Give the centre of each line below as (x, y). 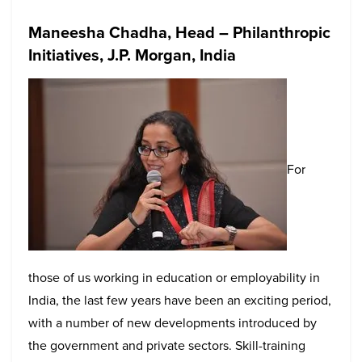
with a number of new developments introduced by (173, 322)
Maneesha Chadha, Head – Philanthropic (179, 32)
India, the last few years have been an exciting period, (180, 300)
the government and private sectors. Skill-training (167, 345)
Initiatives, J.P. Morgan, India (132, 55)
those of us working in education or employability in (174, 277)
